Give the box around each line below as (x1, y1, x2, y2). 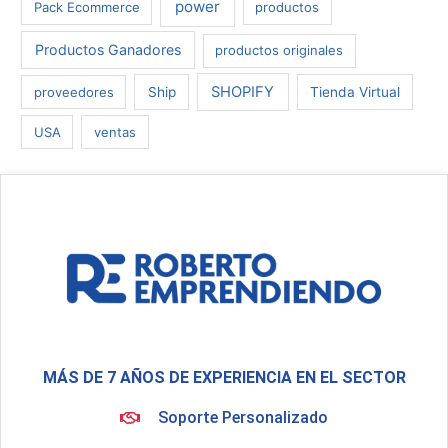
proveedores (33, 83, 114, 100)
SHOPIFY (211, 82, 275, 101)
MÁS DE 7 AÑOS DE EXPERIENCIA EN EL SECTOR (42, 368, 406, 388)
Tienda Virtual (310, 83, 400, 100)
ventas (94, 123, 137, 140)
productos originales (215, 42, 344, 59)
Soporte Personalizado (158, 408, 328, 428)
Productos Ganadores (34, 41, 181, 59)
